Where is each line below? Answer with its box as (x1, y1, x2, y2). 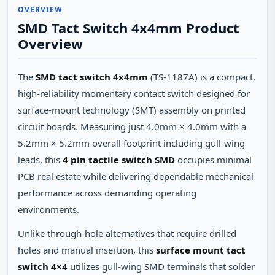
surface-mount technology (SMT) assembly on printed (18, 104, 246, 116)
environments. (18, 203, 79, 215)
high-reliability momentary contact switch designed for (18, 87, 250, 99)
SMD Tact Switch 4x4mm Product (18, 18, 239, 37)
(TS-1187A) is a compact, (148, 71, 255, 83)
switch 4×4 (18, 260, 68, 273)
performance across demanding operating (18, 187, 196, 199)
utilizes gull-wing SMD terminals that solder (68, 260, 255, 273)
